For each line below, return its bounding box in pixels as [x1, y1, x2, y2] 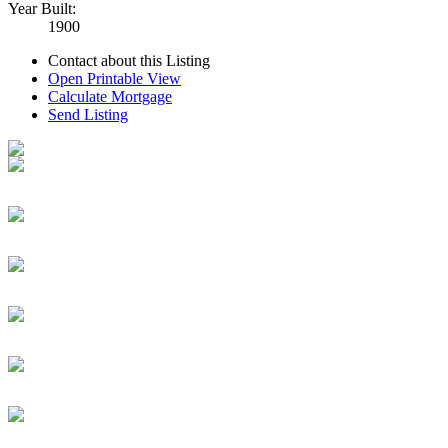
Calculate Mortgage [48, 87, 172, 105]
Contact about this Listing [48, 51, 210, 69]
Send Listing [48, 105, 128, 123]
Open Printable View [48, 69, 181, 87]
